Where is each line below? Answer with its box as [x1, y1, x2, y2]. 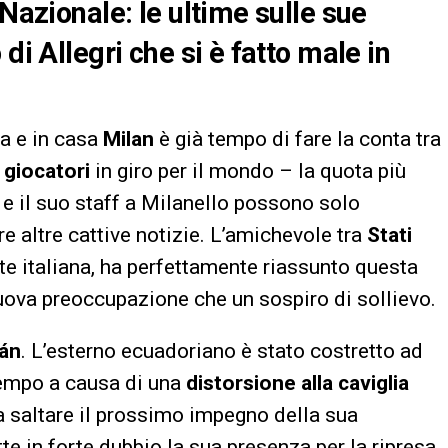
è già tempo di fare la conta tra [154, 126, 441, 151]
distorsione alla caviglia [186, 370, 409, 395]
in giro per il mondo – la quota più [90, 158, 406, 183]
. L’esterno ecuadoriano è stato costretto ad [21, 338, 423, 363]
